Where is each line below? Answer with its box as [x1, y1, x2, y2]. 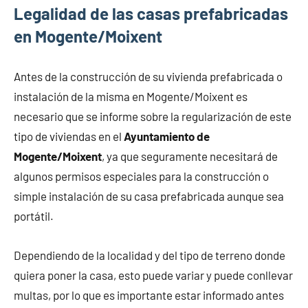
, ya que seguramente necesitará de [102, 148, 278, 163]
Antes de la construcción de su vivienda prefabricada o [14, 69, 283, 83]
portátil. [14, 208, 54, 223]
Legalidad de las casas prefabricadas [14, 3, 288, 23]
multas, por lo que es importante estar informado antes [14, 287, 284, 302]
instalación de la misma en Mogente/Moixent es [14, 89, 247, 103]
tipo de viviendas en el [14, 129, 124, 143]
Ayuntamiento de [124, 129, 210, 143]
